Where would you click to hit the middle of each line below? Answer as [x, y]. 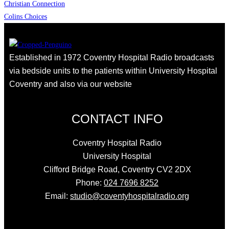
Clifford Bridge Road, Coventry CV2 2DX [117, 169]
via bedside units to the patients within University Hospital [113, 71]
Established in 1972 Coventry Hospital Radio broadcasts [112, 58]
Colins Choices [26, 17]
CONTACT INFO [117, 119]
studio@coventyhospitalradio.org [130, 196]
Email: [58, 196]
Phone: [90, 182]
